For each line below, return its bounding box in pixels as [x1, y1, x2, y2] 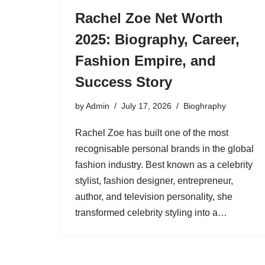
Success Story [75, 74, 172, 91]
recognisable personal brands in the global [75, 144, 254, 154]
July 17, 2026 [121, 101, 172, 111]
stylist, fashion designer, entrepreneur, [75, 176, 233, 186]
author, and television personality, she [75, 192, 232, 202]
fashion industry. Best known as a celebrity [75, 160, 253, 170]
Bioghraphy [183, 101, 226, 111]
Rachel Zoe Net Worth [75, 10, 223, 27]
